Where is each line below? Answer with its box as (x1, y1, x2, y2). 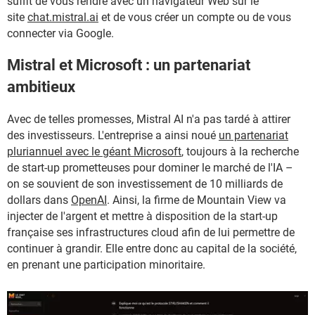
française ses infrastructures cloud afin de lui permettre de (7, 225, 295, 239)
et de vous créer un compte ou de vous (98, 11, 291, 25)
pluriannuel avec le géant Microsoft (7, 144, 181, 158)
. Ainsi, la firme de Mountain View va (107, 193, 286, 207)
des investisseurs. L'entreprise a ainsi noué (7, 128, 219, 142)
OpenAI (71, 193, 107, 207)
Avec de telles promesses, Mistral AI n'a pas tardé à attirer (7, 112, 290, 126)
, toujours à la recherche (181, 144, 299, 158)
